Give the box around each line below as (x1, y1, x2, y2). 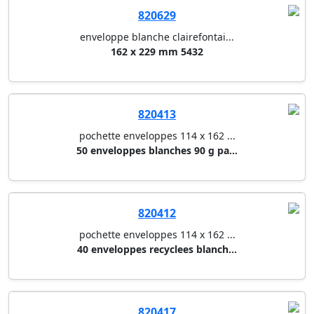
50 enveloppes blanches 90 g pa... (76, 144, 238, 158)
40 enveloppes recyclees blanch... (77, 243, 237, 257)
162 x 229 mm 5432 (111, 45, 203, 59)
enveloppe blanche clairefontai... (80, 30, 234, 44)
